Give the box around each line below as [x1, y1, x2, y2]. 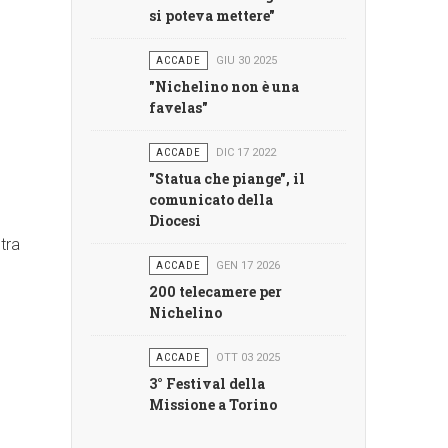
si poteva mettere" [149, 6, 276, 26]
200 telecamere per [149, 282, 283, 302]
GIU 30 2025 [216, 54, 278, 68]
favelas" [149, 98, 209, 118]
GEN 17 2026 [216, 259, 281, 273]
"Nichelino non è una [149, 77, 300, 97]
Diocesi [149, 211, 202, 231]
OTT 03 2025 [216, 351, 281, 365]
